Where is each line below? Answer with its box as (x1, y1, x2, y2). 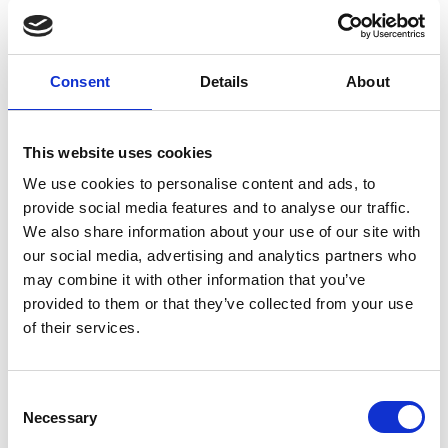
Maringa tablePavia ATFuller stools (40, 401, 234, 417)
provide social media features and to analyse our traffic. (23, 199, 411, 216)
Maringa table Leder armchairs (40, 28, 210, 44)
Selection (7, 412, 68, 429)
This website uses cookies (23, 143, 213, 161)
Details (199, 72, 249, 90)
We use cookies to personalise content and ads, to (23, 175, 376, 192)
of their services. (23, 319, 140, 336)
